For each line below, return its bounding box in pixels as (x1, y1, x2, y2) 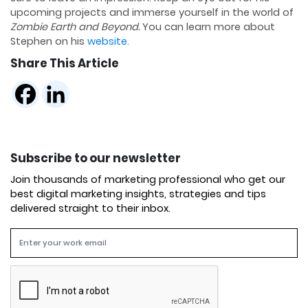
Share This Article (10, 55, 119, 72)
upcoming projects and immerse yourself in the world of (10, 5, 294, 20)
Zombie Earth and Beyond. (10, 20, 140, 34)
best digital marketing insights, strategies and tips (10, 186, 266, 201)
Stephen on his (10, 34, 87, 49)
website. (87, 34, 129, 49)
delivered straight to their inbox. (10, 201, 170, 215)
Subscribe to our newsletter (10, 149, 181, 166)
